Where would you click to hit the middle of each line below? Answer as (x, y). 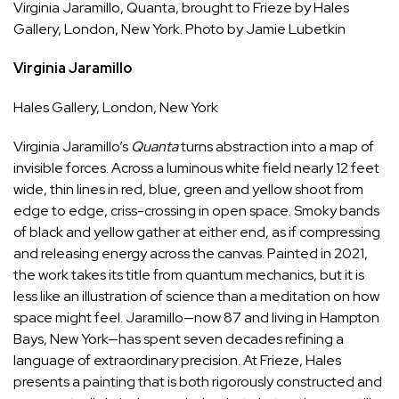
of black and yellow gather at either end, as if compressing (197, 232)
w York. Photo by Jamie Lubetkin (243, 29)
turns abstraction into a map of (276, 147)
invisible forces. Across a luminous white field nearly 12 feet (196, 168)
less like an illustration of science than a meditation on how (196, 297)
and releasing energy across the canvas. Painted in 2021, (191, 254)
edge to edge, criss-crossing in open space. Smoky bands (196, 211)
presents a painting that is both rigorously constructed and (198, 382)
